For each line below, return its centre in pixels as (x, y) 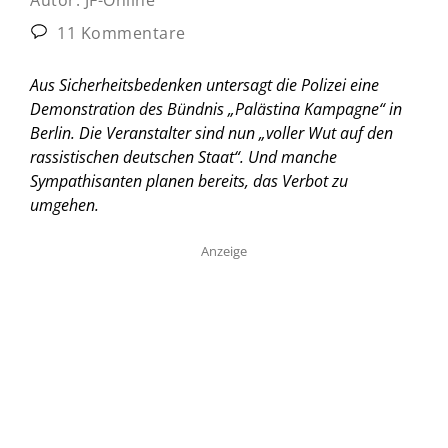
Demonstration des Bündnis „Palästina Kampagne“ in (216, 108)
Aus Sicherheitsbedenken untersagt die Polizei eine (204, 84)
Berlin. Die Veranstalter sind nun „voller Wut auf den (211, 132)
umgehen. (64, 204)
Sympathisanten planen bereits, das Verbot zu (189, 180)
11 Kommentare (119, 32)
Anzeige (224, 250)
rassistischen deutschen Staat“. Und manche (183, 156)
